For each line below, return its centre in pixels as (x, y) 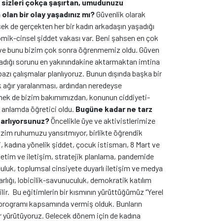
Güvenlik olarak (121, 14)
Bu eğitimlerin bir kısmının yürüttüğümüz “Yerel (88, 192)
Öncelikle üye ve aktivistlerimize (103, 121)
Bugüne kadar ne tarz (114, 109)
